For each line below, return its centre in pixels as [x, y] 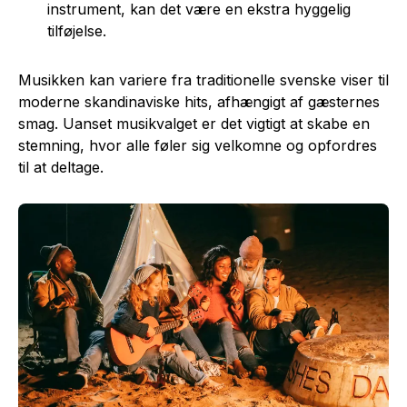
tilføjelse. [77, 31]
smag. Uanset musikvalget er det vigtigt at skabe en [194, 124]
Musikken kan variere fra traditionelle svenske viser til [203, 80]
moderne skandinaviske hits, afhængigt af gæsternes [199, 102]
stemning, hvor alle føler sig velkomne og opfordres [198, 146]
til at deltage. [61, 168]
